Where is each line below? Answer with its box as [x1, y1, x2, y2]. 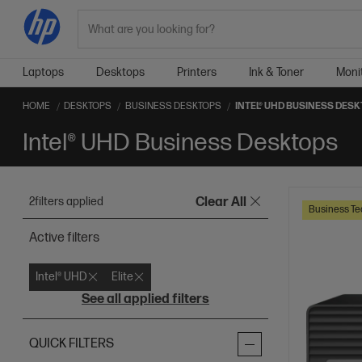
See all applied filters [81, 292, 209, 307]
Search [76, 32, 117, 47]
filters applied [35, 195, 103, 208]
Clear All [195, 195, 246, 210]
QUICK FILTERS [29, 336, 114, 351]
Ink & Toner [249, 65, 304, 79]
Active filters [29, 230, 99, 246]
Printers [177, 65, 217, 79]
